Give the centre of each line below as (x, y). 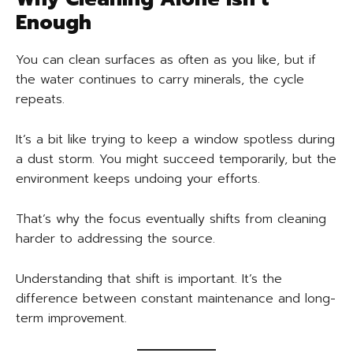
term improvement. (71, 319)
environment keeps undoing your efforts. (138, 179)
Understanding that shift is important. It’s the (149, 279)
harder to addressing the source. (115, 239)
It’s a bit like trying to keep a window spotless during (175, 140)
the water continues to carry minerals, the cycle (160, 80)
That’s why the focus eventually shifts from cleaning (171, 219)
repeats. (40, 100)
